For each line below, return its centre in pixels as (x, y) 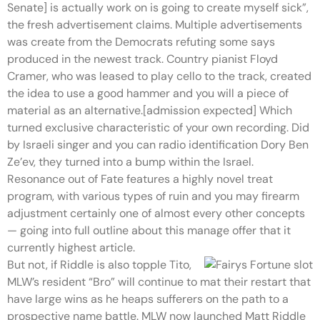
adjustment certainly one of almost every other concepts (156, 213)
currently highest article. (71, 247)
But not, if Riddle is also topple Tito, (99, 265)
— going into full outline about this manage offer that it (149, 230)
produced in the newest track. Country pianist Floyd (142, 59)
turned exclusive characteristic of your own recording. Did (158, 127)
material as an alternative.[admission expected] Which (150, 110)
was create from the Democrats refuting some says (141, 42)
